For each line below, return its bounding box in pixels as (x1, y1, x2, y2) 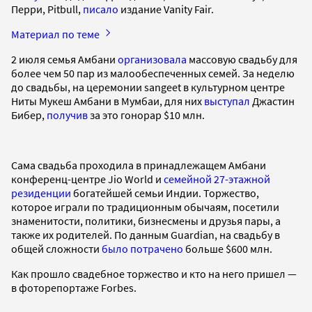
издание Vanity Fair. (118, 1, 214, 16)
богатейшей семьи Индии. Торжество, (71, 185, 259, 200)
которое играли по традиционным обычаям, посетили (11, 199, 279, 214)
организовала (118, 52, 187, 66)
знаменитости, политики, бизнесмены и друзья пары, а (11, 213, 281, 228)
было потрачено (102, 241, 183, 256)
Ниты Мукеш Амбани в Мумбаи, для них (11, 93, 204, 108)
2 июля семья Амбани (11, 52, 118, 66)
